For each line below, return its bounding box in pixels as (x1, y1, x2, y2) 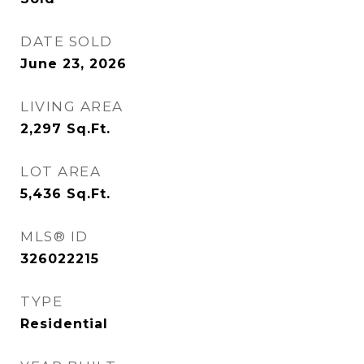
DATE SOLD (20, 33, 113, 50)
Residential (20, 316, 108, 331)
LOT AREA (20, 163, 101, 180)
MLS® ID (20, 228, 89, 245)
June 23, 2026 (20, 56, 127, 71)
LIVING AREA (20, 98, 123, 115)
